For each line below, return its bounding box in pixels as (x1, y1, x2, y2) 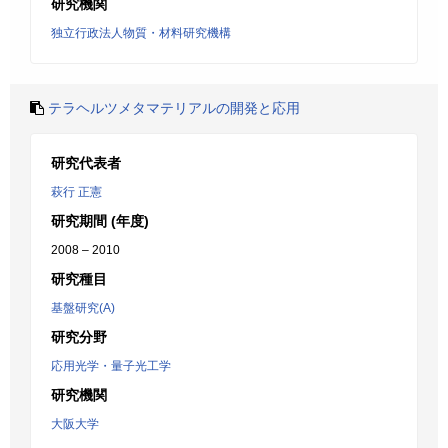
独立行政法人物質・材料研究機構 (51, 26, 231, 40)
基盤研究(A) (51, 301, 115, 315)
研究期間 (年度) (51, 213, 149, 229)
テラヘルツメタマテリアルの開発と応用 (48, 100, 300, 116)
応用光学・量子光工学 (51, 359, 171, 373)
